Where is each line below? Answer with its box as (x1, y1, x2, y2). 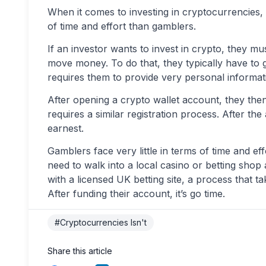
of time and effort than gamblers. (47, 20, 196, 32)
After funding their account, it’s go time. (47, 188, 225, 199)
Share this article (47, 246, 112, 256)
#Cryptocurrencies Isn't (55, 217, 147, 227)
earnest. (47, 122, 84, 134)
